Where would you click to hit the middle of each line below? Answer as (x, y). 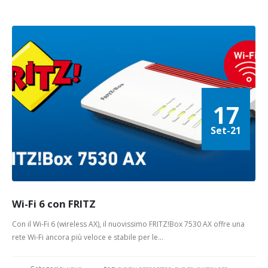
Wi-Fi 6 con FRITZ (54, 203)
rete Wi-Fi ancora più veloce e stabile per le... (88, 237)
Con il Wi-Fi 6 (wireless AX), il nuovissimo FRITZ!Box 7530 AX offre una (128, 224)
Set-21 (226, 131)
